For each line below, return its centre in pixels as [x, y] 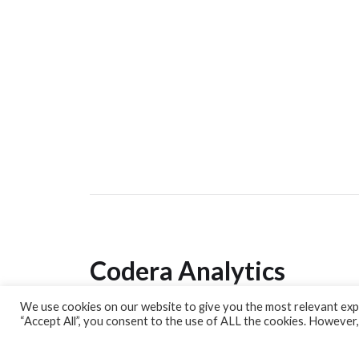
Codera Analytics [188, 270]
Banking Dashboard [175, 343]
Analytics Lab [131, 321]
